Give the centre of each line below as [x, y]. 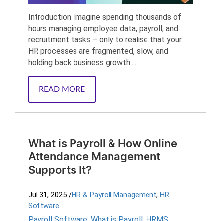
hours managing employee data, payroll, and [103, 28]
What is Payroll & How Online [103, 144]
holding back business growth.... [82, 62]
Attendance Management [94, 157]
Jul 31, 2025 [47, 195]
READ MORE [62, 89]
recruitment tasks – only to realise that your [105, 40]
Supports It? [60, 170]
